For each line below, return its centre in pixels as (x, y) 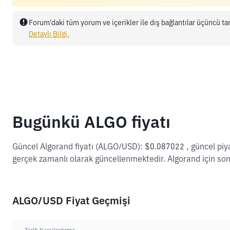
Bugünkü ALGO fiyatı (91, 122)
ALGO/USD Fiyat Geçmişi (71, 200)
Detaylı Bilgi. (49, 34)
